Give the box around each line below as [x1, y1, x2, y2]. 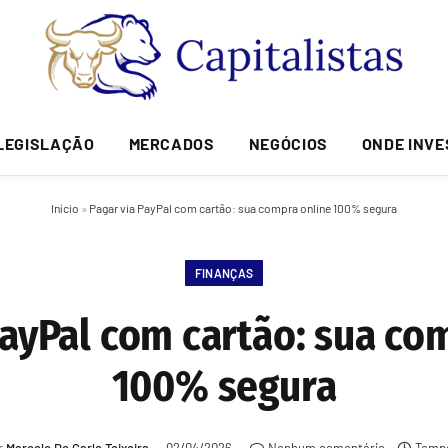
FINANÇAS [194, 266, 254, 280]
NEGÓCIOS [248, 133, 328, 153]
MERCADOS [128, 133, 215, 153]
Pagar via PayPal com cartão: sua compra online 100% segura [89, 201, 397, 215]
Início [51, 201, 79, 215]
